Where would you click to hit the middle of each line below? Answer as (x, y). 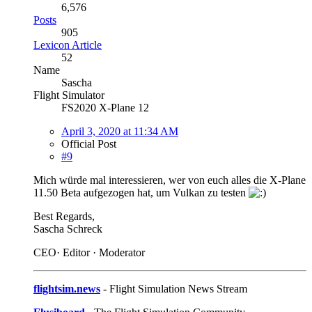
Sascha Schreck (68, 228)
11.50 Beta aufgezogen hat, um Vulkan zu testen (141, 192)
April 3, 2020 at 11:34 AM (120, 131)
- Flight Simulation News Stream (174, 288)
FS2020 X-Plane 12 (105, 107)
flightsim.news (67, 288)
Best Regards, (64, 216)
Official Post (89, 143)
